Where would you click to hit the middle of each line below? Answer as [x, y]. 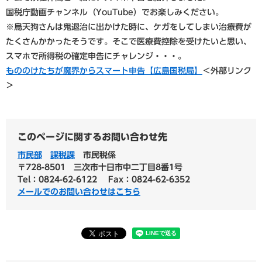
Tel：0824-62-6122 [57, 179]
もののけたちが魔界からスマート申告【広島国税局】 [104, 70]
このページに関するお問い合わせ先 [92, 137]
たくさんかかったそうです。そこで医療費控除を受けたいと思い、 [129, 41]
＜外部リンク [227, 70]
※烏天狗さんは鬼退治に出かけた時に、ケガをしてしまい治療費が [129, 27]
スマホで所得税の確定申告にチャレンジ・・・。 [96, 56]
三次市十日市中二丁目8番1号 [128, 167]
